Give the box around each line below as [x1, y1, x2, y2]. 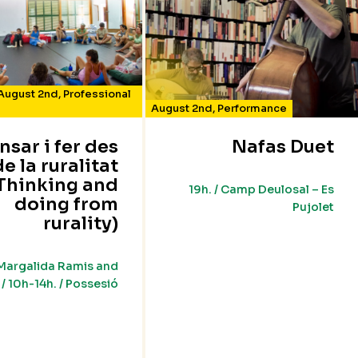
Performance [217, 101, 288, 116]
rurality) [43, 213, 119, 235]
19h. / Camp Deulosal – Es [188, 182, 334, 197]
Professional [62, 87, 131, 101]
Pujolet [292, 200, 334, 215]
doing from [14, 193, 119, 216]
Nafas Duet [231, 136, 334, 158]
